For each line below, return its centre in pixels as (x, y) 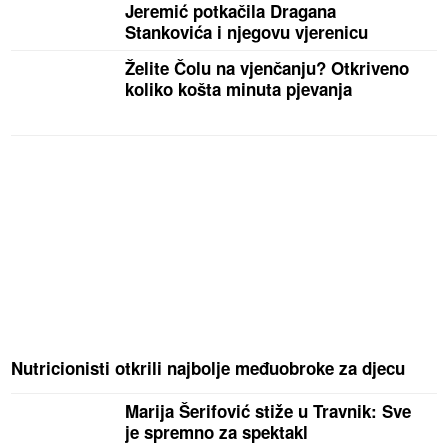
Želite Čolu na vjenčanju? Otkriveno (267, 68)
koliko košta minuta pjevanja (239, 89)
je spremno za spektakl (217, 432)
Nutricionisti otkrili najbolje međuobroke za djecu (208, 368)
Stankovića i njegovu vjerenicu (247, 32)
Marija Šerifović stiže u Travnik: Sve (268, 411)
